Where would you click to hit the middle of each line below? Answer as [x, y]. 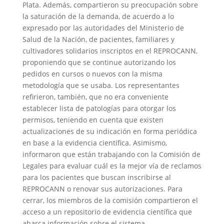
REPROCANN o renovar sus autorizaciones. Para [102, 188]
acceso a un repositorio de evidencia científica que [107, 211]
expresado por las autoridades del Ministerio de [103, 27]
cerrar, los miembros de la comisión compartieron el [110, 200]
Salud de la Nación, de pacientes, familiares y [98, 39]
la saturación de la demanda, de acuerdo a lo [98, 16]
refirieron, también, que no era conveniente [95, 96]
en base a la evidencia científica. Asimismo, [94, 142]
